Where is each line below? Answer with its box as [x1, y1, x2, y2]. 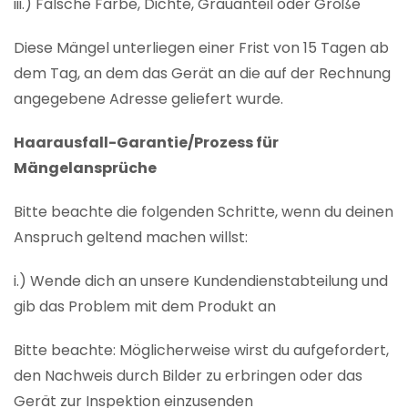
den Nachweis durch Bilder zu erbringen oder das [14, 365, 362, 387]
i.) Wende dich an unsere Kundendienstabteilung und [14, 270, 388, 292]
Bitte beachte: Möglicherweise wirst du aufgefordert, [14, 340, 389, 362]
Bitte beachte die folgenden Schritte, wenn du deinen [14, 201, 393, 223]
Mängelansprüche [14, 158, 157, 179]
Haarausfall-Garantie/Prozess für [14, 132, 279, 154]
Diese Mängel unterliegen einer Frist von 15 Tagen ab [14, 37, 389, 59]
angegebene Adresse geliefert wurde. [14, 88, 283, 110]
